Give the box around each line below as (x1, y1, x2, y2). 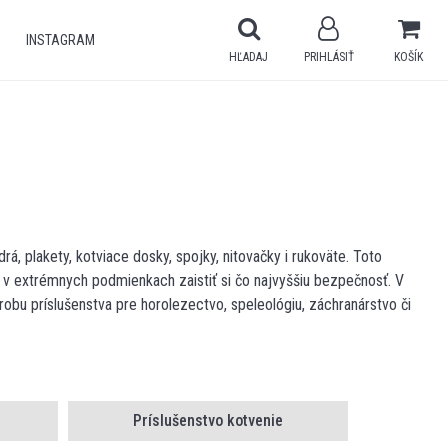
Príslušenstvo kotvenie (133, 411, 284, 430)
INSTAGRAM (25, 32, 95, 48)
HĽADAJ (229, 50, 269, 64)
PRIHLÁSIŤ (303, 50, 354, 64)
